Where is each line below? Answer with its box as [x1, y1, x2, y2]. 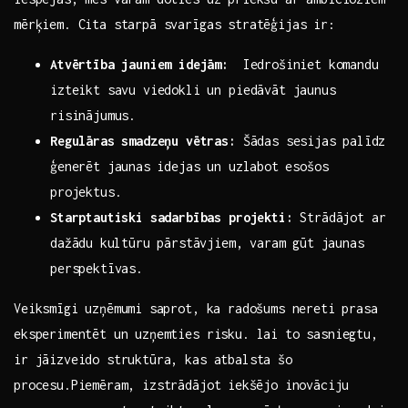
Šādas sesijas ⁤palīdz [235, 133, 386, 149]
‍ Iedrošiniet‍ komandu [229, 56, 379, 73]
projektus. [50, 184, 122, 200]
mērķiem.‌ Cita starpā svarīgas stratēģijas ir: [14, 16, 335, 33]
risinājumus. [50, 107, 137, 124]
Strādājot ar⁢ [292, 209, 386, 226]
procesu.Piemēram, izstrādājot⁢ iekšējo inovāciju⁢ [14, 377, 350, 393]
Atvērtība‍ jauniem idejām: [50, 56, 229, 73]
